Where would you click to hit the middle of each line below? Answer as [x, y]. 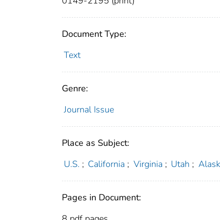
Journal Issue [89, 110]
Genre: [75, 89]
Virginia [148, 164]
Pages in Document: [101, 198]
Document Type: [94, 34]
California [107, 164]
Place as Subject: [96, 143]
